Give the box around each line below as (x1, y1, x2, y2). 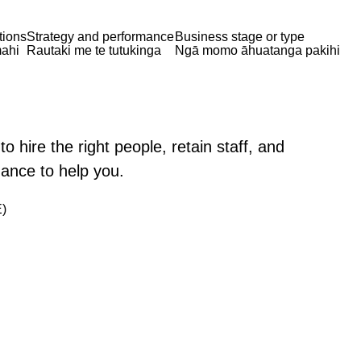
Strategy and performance (27, 29, 174, 44)
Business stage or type (175, 29, 305, 44)
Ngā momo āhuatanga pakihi (175, 43, 340, 57)
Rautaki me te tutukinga (27, 43, 161, 57)
